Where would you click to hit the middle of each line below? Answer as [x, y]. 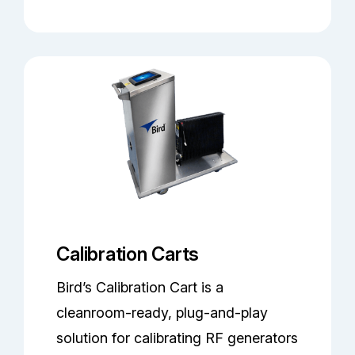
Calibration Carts [128, 254]
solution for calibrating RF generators [177, 338]
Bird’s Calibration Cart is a [140, 287]
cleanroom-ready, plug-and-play [162, 312]
